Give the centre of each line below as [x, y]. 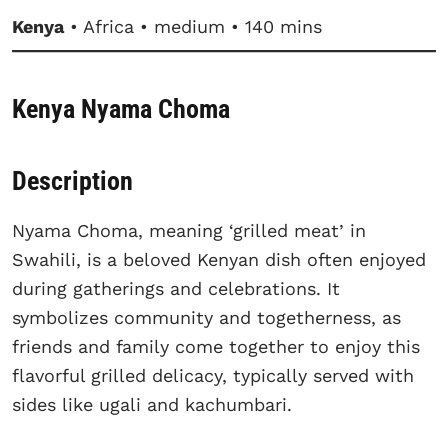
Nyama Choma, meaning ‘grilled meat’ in [189, 230]
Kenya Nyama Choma [121, 109]
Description [72, 180]
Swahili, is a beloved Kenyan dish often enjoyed [219, 259]
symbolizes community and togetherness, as [206, 317]
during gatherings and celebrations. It [176, 288]
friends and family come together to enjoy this [216, 346]
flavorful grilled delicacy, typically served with [213, 375]
